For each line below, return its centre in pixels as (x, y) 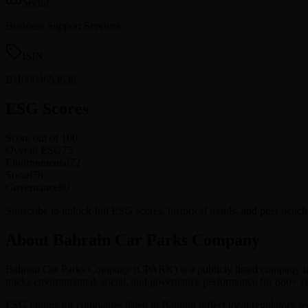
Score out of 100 (42, 137)
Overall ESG (34, 150)
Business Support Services (63, 25)
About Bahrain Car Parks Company (133, 240)
